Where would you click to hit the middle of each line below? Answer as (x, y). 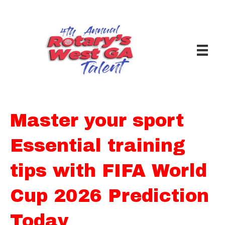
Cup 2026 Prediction (109, 196)
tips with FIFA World (108, 171)
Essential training (98, 145)
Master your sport (97, 120)
